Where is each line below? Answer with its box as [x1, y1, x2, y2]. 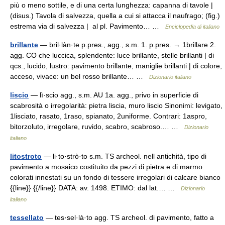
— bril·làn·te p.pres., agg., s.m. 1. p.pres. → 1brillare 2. [38, 41, 216, 49]
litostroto [10, 152, 42, 160]
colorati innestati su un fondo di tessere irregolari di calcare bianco [10, 173, 220, 181]
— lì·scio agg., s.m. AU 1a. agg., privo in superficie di [29, 91, 198, 99]
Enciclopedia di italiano [165, 24, 219, 30]
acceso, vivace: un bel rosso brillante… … [10, 72, 149, 80]
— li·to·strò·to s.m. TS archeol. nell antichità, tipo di [42, 152, 206, 160]
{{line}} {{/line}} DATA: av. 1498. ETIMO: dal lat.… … [10, 184, 181, 192]
